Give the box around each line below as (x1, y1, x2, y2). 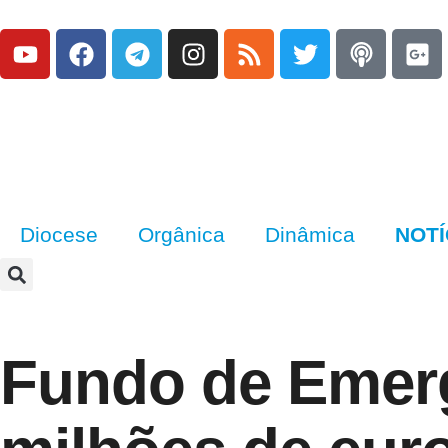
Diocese (20, 223, 98, 246)
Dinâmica (265, 223, 355, 246)
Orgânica (138, 223, 225, 246)
